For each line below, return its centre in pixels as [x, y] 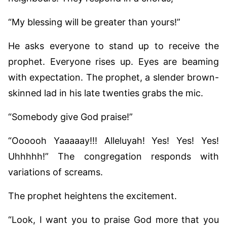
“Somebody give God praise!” [70, 117]
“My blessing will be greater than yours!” [94, 22]
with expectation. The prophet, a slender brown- [113, 77]
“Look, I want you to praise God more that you [113, 219]
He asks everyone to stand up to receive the [113, 46]
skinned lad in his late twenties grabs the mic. [106, 93]
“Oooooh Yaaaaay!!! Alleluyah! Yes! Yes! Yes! [113, 140]
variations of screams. [55, 172]
